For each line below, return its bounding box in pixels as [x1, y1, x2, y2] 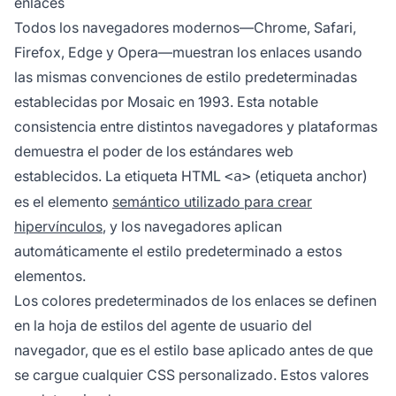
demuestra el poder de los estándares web [14, 142, 293, 161]
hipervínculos [14, 217, 103, 236]
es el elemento [14, 193, 112, 211]
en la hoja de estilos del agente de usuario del [14, 316, 312, 335]
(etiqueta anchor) [251, 167, 368, 186]
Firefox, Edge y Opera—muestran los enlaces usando [14, 43, 362, 62]
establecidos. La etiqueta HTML [14, 167, 225, 186]
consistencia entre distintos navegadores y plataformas [14, 118, 377, 136]
